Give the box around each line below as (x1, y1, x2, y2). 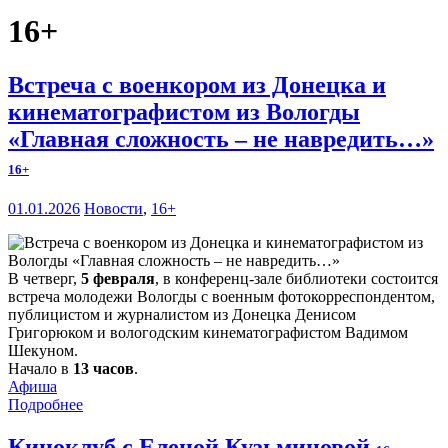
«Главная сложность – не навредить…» (8, 125, 434, 152)
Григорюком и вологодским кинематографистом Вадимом (8, 323, 408, 341)
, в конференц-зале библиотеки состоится (155, 269, 438, 287)
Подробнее (8, 395, 83, 413)
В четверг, (8, 269, 81, 287)
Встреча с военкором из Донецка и (8, 71, 386, 98)
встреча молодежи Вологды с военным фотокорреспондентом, (8, 287, 435, 305)
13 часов (73, 359, 134, 377)
